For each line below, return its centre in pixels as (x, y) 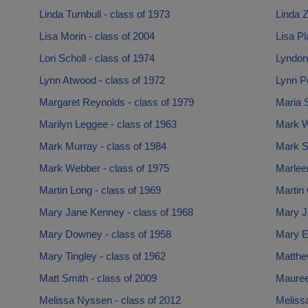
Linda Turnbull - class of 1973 (104, 14)
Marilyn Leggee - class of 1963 (108, 124)
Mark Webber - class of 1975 (104, 168)
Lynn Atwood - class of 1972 (102, 80)
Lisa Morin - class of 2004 (97, 36)
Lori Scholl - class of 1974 (97, 58)
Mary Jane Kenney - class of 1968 (116, 212)
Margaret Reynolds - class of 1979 (116, 102)
